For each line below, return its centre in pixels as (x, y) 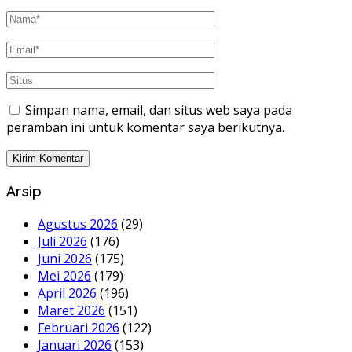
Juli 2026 (62, 241)
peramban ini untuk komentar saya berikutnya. (145, 128)
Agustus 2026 (78, 224)
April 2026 (67, 293)
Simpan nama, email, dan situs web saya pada (159, 110)
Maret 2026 (71, 310)
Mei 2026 (64, 275)
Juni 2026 (65, 258)
